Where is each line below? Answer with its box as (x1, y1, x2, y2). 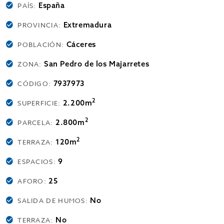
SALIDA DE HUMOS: (17, 196, 90, 205)
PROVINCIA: (17, 20, 63, 29)
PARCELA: (17, 118, 55, 127)
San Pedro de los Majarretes (44, 59, 149, 68)
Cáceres (66, 39, 96, 49)
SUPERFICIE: (17, 98, 63, 107)
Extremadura (63, 20, 112, 29)
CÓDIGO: (17, 79, 53, 88)
